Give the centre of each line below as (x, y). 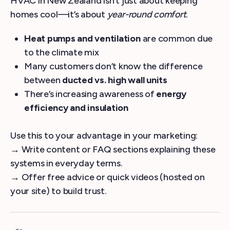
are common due (177, 39)
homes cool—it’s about (59, 14)
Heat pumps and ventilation (82, 39)
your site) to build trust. (59, 191)
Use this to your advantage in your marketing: (104, 136)
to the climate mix (62, 52)
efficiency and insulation (76, 108)
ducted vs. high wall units (115, 80)
